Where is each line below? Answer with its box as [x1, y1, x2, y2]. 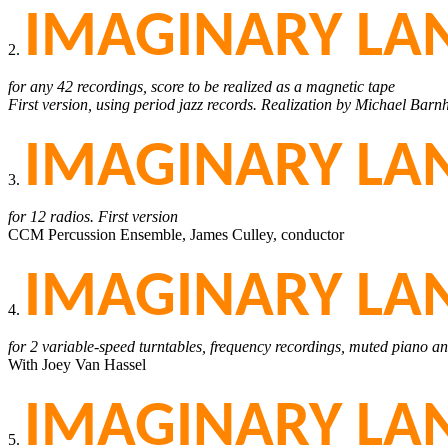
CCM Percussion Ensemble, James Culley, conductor [8, 225, 344, 243]
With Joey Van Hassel [8, 355, 146, 373]
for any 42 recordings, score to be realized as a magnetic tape [8, 77, 395, 95]
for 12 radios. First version [8, 207, 178, 225]
